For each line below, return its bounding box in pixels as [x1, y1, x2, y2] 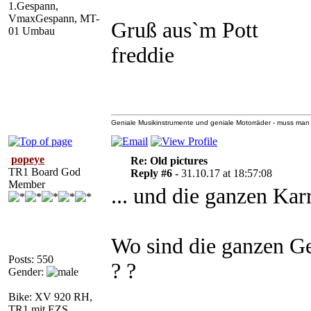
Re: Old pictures [130, 155, 208, 167]
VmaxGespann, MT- [8, 12, 99, 24]
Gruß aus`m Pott [111, 18, 258, 42]
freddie [111, 43, 174, 67]
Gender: [8, 266, 47, 278]
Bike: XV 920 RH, [8, 291, 92, 303]
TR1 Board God [8, 166, 81, 178]
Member [8, 178, 45, 190]
